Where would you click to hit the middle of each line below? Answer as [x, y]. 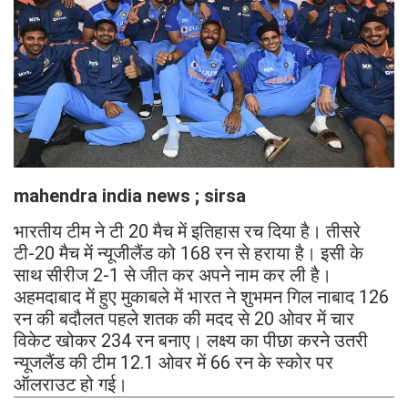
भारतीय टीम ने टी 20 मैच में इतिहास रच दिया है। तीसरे [187, 232]
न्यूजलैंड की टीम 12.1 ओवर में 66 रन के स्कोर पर [173, 363]
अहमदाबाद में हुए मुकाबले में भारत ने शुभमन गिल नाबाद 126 [201, 297]
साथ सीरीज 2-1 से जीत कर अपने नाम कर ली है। [173, 275]
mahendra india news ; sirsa [130, 196]
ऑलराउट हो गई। [71, 385]
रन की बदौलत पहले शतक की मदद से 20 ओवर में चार [184, 319]
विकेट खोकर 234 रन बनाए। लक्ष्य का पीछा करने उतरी [191, 341]
